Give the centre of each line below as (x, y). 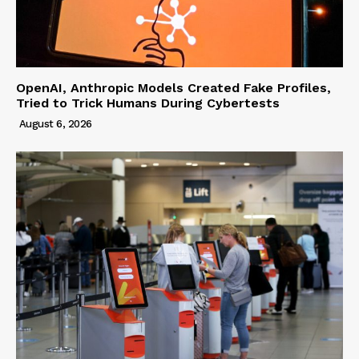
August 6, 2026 (55, 123)
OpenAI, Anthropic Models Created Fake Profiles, (173, 87)
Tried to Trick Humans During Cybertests (148, 103)
